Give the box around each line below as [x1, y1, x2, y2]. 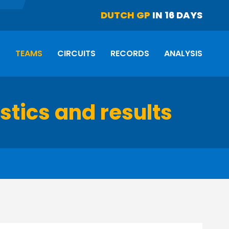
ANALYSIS [164, 48, 202, 59]
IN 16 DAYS [150, 9, 202, 21]
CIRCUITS [57, 48, 96, 59]
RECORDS [110, 48, 149, 59]
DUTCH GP [101, 9, 150, 21]
